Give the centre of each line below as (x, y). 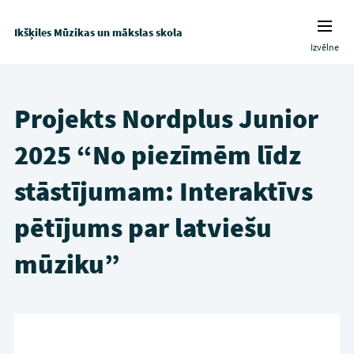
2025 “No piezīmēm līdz (157, 155)
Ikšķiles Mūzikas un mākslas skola (98, 32)
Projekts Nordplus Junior (166, 119)
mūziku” (67, 264)
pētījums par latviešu (143, 228)
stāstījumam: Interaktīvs (163, 191)
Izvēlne (325, 47)
